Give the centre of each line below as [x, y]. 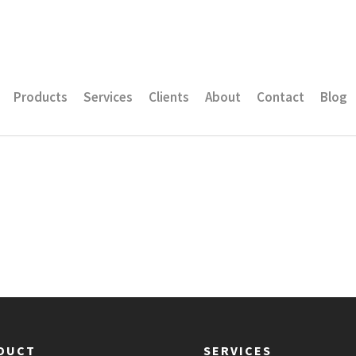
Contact [281, 97]
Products [41, 97]
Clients [169, 97]
